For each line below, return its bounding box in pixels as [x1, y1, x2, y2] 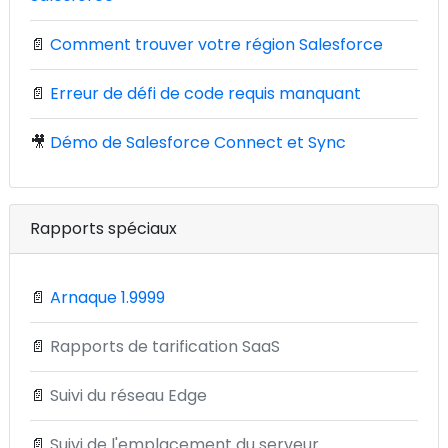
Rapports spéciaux [30, 217, 177, 240]
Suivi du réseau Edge [50, 384, 207, 407]
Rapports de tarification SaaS [50, 335, 280, 358]
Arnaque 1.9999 [50, 286, 165, 309]
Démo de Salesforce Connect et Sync [50, 131, 346, 154]
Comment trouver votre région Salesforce [50, 33, 383, 56]
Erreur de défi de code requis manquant [50, 82, 361, 105]
